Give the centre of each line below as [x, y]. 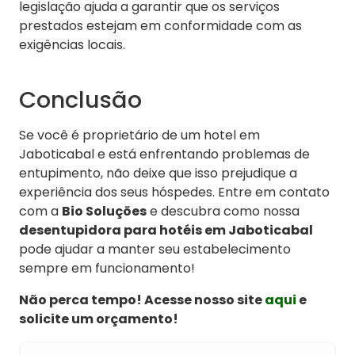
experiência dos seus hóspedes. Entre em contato [174, 193]
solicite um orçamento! [99, 319]
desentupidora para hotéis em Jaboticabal [166, 231]
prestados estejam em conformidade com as [160, 26]
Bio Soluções [104, 212]
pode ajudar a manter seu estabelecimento [155, 250]
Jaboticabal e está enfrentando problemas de [164, 155]
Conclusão [80, 100]
